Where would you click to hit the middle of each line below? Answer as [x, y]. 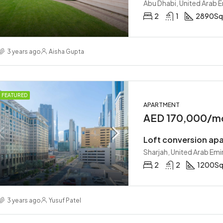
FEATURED [14, 95]
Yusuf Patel [65, 200]
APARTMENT [162, 105]
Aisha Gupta [66, 51]
